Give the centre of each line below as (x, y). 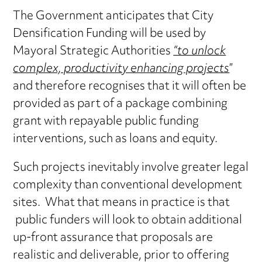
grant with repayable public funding (106, 122)
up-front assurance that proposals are (113, 238)
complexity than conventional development (128, 185)
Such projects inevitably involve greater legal (131, 168)
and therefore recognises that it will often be (130, 87)
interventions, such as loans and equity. (116, 139)
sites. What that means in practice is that (122, 203)
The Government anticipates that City (113, 16)
